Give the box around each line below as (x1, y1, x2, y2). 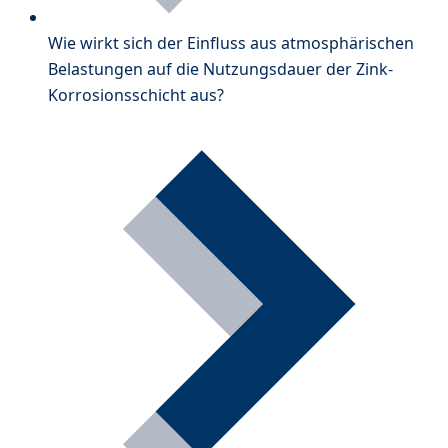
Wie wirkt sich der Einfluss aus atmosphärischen (48, 31, 414, 54)
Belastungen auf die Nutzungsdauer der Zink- (48, 57, 393, 80)
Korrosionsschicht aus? (48, 83, 224, 106)
